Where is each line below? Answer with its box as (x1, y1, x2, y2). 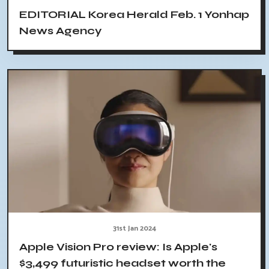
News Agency (19, 24, 102, 38)
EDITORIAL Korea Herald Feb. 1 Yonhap (19, 8, 249, 22)
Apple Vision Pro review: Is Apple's (19, 240, 217, 253)
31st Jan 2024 (113, 222, 156, 234)
